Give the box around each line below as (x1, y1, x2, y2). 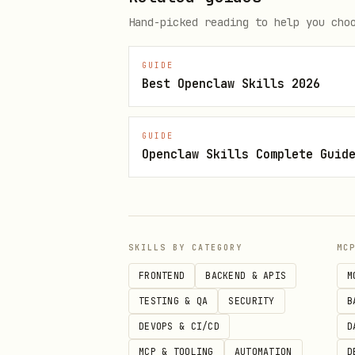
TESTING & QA (139, 295, 208, 307)
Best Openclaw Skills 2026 (142, 75, 320, 92)
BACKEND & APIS (205, 269, 287, 281)
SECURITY (228, 295, 275, 307)
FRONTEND (139, 269, 185, 281)
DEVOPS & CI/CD (139, 320, 220, 332)
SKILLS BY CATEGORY (128, 242, 242, 253)
